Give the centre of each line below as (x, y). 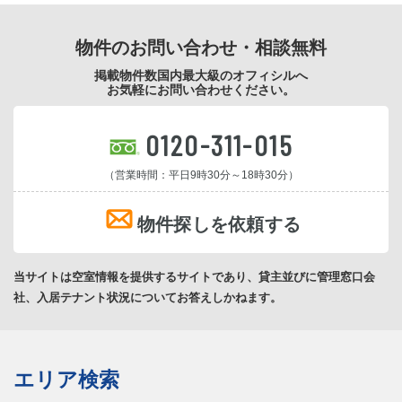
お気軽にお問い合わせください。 (201, 89)
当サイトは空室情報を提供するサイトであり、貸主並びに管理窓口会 (194, 276)
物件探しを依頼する (219, 224)
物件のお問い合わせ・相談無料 (201, 47)
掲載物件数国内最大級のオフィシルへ (201, 75)
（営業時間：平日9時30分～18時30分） (201, 175)
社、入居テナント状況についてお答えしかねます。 (148, 297)
